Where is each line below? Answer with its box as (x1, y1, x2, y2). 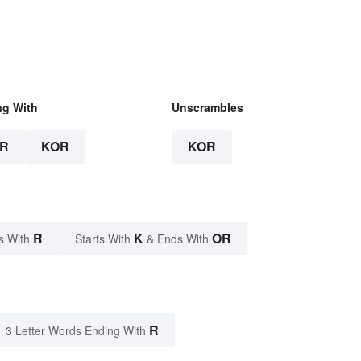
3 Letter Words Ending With (6, 322, 146, 338)
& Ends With (143, 230, 212, 247)
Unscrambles (171, 98, 243, 115)
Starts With (75, 230, 134, 247)
